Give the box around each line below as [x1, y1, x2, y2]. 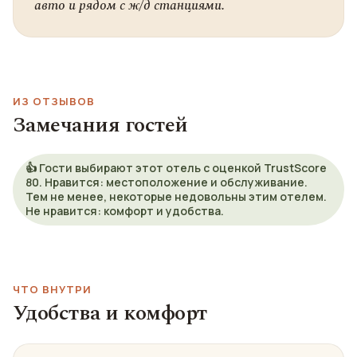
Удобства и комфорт [13, 297, 207, 329]
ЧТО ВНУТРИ [13, 282, 92, 296]
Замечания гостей [13, 109, 188, 141]
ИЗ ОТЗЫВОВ [13, 94, 96, 108]
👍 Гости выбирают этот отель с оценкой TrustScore [25, 160, 327, 175]
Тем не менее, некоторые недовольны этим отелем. [25, 189, 327, 204]
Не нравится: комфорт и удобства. [25, 203, 224, 218]
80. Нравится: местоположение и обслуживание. [25, 175, 308, 190]
